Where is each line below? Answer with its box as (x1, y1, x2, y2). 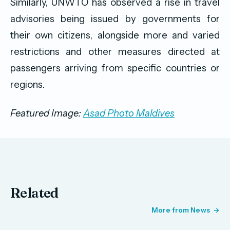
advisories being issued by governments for (10, 13, 220, 25)
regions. (10, 79, 45, 91)
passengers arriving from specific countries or (10, 62, 220, 74)
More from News (151, 206, 210, 215)
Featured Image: (10, 107, 83, 120)
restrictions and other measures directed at (10, 46, 220, 58)
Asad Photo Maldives (83, 107, 175, 120)
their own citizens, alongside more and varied (10, 29, 220, 42)
